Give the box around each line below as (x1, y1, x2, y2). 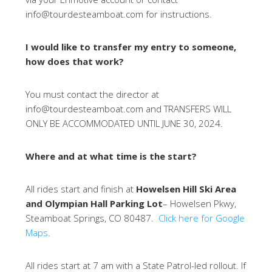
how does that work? (25, 55, 124, 67)
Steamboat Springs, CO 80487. (25, 212, 159, 224)
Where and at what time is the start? (25, 150, 197, 162)
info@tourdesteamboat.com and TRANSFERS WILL (25, 103, 232, 115)
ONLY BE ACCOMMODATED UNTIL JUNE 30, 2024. (25, 117, 223, 129)
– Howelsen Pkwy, (163, 197, 237, 209)
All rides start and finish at (25, 183, 137, 195)
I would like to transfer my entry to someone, (25, 41, 237, 53)
